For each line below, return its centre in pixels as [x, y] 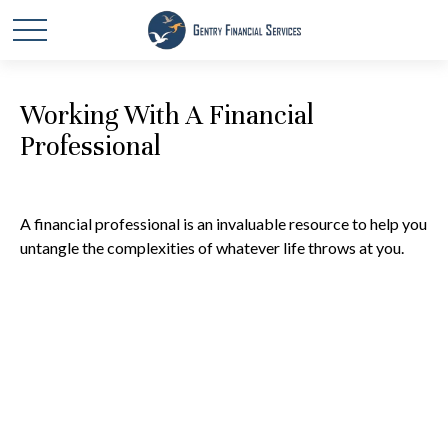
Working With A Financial [167, 115]
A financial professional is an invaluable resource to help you [223, 223]
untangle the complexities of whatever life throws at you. [212, 247]
